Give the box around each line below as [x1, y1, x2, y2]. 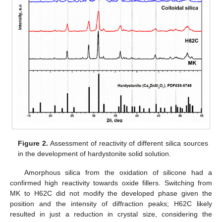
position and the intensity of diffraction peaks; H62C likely [10, 199, 212, 208]
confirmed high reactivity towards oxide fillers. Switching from [10, 178, 212, 187]
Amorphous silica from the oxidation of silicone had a [24, 168, 212, 176]
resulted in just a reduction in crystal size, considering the [10, 210, 212, 218]
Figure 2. [18, 139, 49, 147]
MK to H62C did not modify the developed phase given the [10, 189, 212, 197]
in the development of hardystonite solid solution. [18, 149, 171, 158]
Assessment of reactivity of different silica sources [48, 139, 208, 147]
